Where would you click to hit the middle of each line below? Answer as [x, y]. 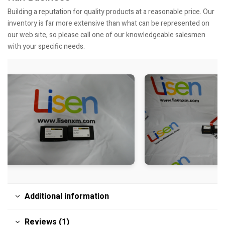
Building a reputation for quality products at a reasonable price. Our [111, 12]
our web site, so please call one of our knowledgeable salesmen [106, 35]
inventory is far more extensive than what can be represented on [108, 23]
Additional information [67, 196]
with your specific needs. [46, 46]
